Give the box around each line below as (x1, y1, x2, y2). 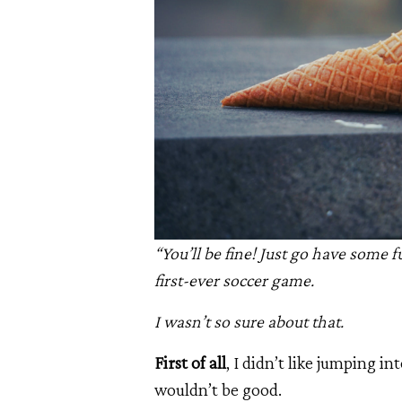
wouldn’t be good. (154, 379, 282, 399)
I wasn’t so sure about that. (154, 310, 351, 331)
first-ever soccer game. (154, 269, 318, 290)
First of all (154, 352, 226, 372)
